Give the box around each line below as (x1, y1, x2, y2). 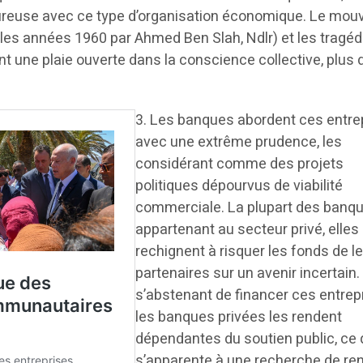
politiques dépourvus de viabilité (135, 174, 344, 197)
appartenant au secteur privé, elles (135, 218, 360, 241)
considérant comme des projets (135, 152, 344, 175)
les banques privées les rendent (135, 305, 343, 328)
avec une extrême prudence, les (135, 130, 343, 153)
